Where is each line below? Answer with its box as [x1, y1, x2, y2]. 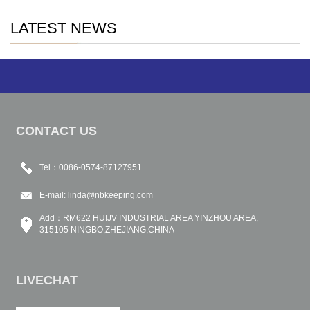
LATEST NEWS [10, 19, 117, 37]
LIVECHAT [16, 273, 77, 287]
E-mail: [39, 190, 68, 200]
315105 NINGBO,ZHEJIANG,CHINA [39, 225, 174, 235]
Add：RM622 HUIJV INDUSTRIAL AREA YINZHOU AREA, [39, 213, 258, 223]
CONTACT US [16, 124, 97, 138]
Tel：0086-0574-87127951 [39, 162, 142, 172]
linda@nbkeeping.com [68, 190, 153, 200]
